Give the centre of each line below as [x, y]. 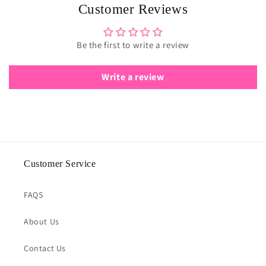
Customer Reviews [133, 9]
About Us [42, 221]
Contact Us [45, 248]
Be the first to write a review [133, 45]
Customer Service [60, 163]
